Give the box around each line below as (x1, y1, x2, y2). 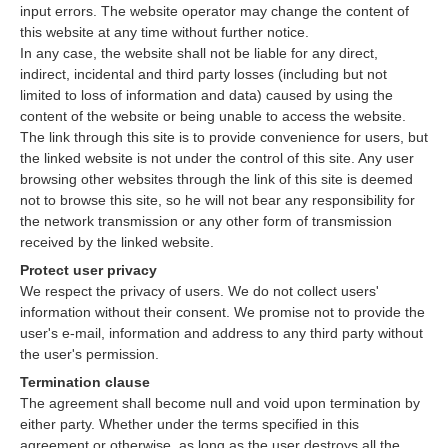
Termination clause (20, 374, 150, 390)
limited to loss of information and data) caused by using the (20, 87, 393, 103)
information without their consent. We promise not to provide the (20, 304, 425, 320)
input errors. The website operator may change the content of (20, 3, 409, 19)
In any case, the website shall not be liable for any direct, (20, 45, 378, 61)
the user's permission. (20, 346, 159, 362)
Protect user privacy (20, 262, 157, 278)
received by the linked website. (20, 234, 218, 250)
